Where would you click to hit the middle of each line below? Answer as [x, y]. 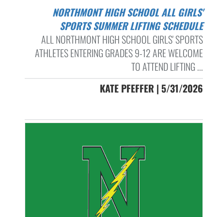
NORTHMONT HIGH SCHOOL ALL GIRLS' [55, 12]
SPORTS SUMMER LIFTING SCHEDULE [131, 25]
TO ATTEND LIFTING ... [167, 66]
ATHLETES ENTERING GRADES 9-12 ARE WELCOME [119, 53]
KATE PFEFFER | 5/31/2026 [151, 88]
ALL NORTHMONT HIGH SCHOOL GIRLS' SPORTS [122, 39]
